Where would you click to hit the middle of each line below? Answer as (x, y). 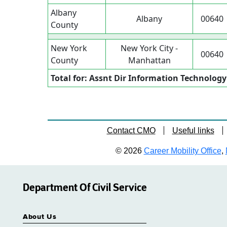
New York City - (149, 48)
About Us (40, 217)
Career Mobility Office (182, 151)
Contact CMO (131, 130)
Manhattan (149, 60)
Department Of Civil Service (85, 187)
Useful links (193, 130)
